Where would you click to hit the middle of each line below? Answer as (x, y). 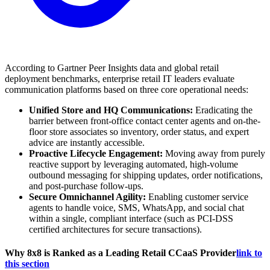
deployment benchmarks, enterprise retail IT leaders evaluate (120, 79)
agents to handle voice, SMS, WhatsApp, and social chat (137, 208)
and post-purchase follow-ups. (86, 186)
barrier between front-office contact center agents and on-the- (145, 121)
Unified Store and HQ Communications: (111, 110)
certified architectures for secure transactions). (115, 230)
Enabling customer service (197, 197)
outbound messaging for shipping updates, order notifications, (146, 175)
